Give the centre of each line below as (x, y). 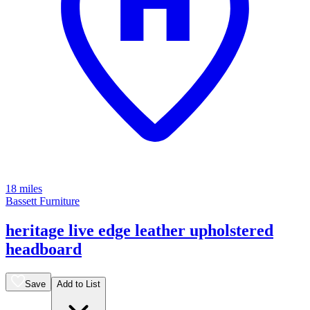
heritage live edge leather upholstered (139, 231)
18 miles (24, 189)
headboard (44, 249)
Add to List (79, 284)
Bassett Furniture (43, 201)
